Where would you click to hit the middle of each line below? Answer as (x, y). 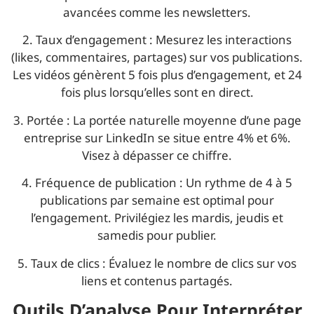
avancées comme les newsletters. (157, 13)
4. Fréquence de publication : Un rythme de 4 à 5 (157, 183)
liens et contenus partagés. (157, 280)
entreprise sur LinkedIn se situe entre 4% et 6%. (157, 137)
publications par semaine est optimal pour (157, 200)
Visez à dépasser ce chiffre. (157, 155)
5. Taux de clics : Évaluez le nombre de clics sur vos (157, 263)
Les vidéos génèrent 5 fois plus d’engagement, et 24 (157, 75)
